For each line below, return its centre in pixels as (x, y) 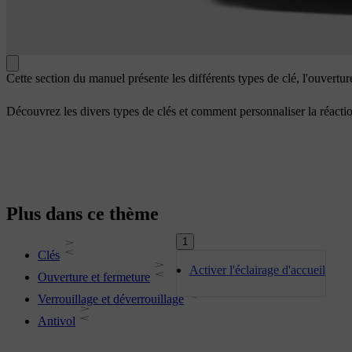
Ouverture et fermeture (94, 277)
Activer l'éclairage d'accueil (257, 270)
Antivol (57, 321)
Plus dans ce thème (82, 214)
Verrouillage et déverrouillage (111, 299)
